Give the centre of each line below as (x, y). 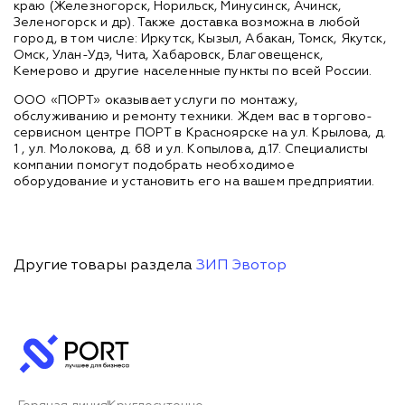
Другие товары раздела (105, 265)
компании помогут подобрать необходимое (154, 165)
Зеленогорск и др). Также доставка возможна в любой (187, 22)
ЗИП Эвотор (241, 265)
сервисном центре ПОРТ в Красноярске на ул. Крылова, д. (200, 132)
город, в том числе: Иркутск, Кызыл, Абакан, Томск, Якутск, (200, 38)
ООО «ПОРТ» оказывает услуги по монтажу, (155, 100)
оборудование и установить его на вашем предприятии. (194, 181)
